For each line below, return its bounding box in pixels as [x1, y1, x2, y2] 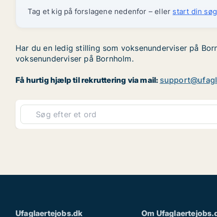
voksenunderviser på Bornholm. [15, 54, 134, 63]
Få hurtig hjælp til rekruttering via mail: [15, 75, 160, 85]
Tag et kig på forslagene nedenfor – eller [28, 7, 173, 16]
